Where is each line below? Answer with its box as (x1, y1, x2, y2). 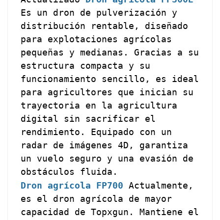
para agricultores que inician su (21, 86, 194, 97)
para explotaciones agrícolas (21, 33, 172, 44)
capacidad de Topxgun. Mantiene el (21, 206, 199, 217)
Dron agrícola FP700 (21, 180, 124, 191)
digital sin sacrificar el (21, 113, 156, 124)
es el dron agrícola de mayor (21, 193, 172, 204)
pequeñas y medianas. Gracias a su (21, 47, 199, 57)
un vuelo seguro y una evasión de (21, 153, 194, 164)
